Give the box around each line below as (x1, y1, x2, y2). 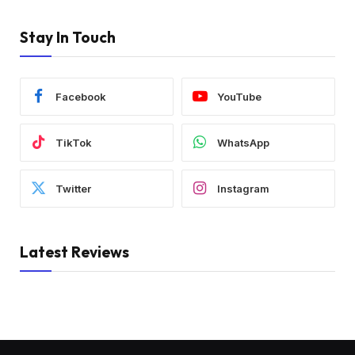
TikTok (55, 136, 92, 149)
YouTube (217, 90, 261, 103)
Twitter (55, 181, 91, 195)
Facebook (55, 90, 106, 103)
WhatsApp (217, 136, 269, 149)
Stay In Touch (20, 28, 116, 48)
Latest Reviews (20, 242, 129, 262)
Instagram (217, 181, 269, 195)
